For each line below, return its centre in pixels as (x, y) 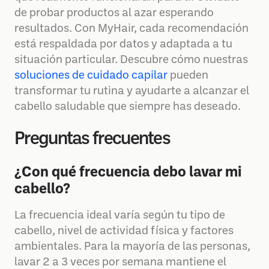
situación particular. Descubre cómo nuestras (131, 60)
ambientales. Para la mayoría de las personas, (132, 247)
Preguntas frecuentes (92, 140)
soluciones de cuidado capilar (91, 76)
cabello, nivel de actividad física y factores (124, 231)
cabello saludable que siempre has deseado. (128, 107)
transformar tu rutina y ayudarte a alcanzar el (132, 92)
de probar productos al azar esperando (114, 14)
